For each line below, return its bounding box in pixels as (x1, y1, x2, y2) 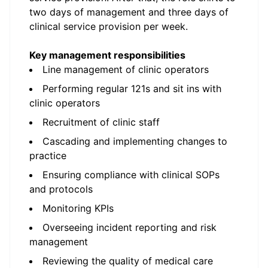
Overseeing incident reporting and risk (42, 221, 217, 233)
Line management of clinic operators (42, 63, 212, 75)
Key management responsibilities (29, 49, 185, 61)
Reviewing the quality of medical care (42, 255, 213, 267)
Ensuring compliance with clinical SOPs (42, 169, 220, 181)
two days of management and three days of (29, 6, 229, 18)
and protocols (29, 183, 96, 195)
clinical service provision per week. (29, 20, 188, 32)
